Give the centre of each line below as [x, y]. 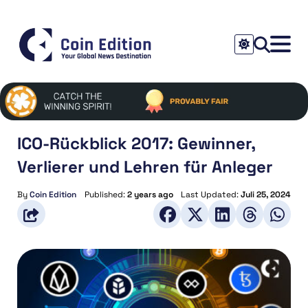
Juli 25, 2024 [266, 194]
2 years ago [150, 194]
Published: [106, 194]
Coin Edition [53, 194]
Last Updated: [211, 194]
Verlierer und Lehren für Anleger [145, 166]
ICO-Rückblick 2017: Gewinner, [136, 143]
